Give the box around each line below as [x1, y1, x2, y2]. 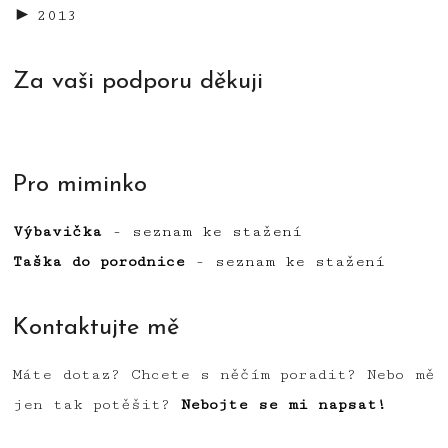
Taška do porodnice [13, 252, 186, 270]
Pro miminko [13, 172, 148, 197]
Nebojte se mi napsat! [171, 395, 388, 413]
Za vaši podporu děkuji [13, 69, 264, 94]
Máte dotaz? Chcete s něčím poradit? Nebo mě [13, 365, 435, 383]
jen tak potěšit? [13, 395, 172, 413]
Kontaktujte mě [13, 315, 180, 340]
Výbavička [13, 222, 103, 240]
